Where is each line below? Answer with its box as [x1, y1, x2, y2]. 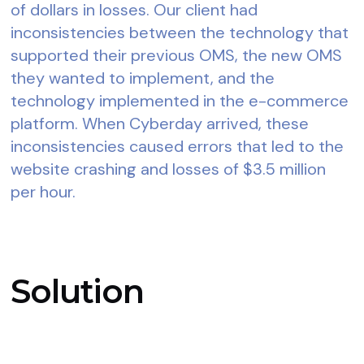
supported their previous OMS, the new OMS [11, 44, 343, 66]
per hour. [11, 180, 76, 202]
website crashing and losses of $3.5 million [11, 158, 327, 180]
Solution [11, 271, 144, 311]
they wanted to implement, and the [11, 67, 275, 89]
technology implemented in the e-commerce [11, 89, 349, 111]
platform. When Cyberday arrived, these [11, 112, 310, 134]
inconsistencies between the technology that [11, 21, 349, 43]
